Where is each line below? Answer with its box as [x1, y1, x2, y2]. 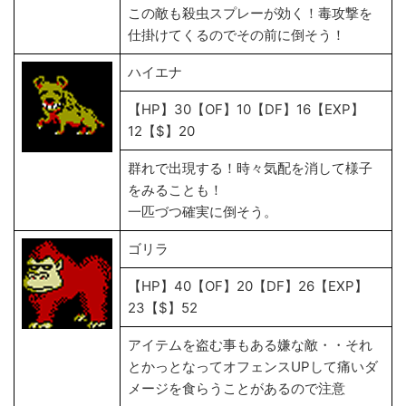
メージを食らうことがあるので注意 [128, 380, 345, 397]
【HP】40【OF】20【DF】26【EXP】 [128, 277, 368, 295]
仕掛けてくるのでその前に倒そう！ [128, 26, 345, 43]
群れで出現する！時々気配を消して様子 [128, 159, 372, 177]
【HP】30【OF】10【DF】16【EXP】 [128, 101, 364, 118]
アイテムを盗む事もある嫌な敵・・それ [128, 336, 372, 353]
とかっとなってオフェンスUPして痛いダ [128, 358, 378, 375]
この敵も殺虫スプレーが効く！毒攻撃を [128, 5, 372, 22]
